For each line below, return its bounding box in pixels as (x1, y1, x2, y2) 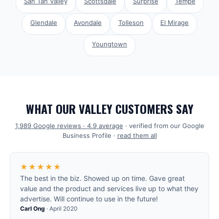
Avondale (74, 19, 102, 26)
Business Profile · (62, 131, 115, 139)
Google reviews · (31, 122, 87, 130)
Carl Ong (20, 205, 45, 212)
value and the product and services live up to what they (20, 184, 198, 193)
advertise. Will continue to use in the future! (20, 195, 158, 203)
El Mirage (160, 19, 189, 26)
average (96, 122, 123, 130)
